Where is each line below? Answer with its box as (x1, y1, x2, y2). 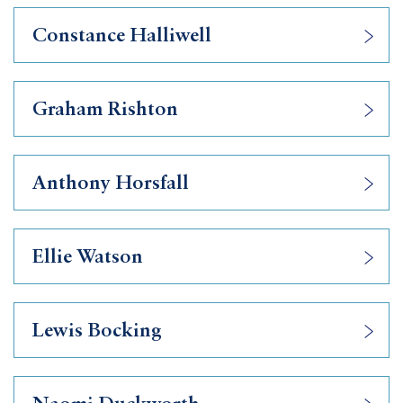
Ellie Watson (32, 247, 143, 267)
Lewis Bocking (32, 321, 162, 341)
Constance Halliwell (32, 26, 211, 46)
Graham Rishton (32, 100, 178, 120)
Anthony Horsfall (32, 174, 189, 193)
